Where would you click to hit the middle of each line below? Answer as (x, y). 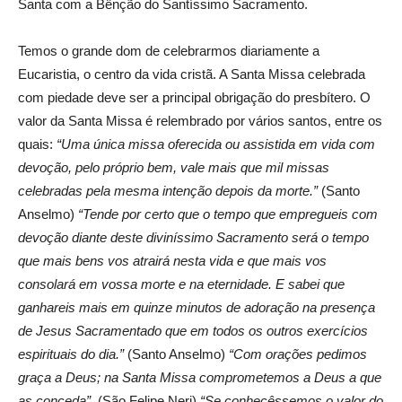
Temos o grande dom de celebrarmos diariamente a (169, 50)
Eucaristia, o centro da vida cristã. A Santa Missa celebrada (192, 74)
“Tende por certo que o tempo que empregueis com (228, 214)
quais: (37, 144)
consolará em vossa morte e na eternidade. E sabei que (181, 284)
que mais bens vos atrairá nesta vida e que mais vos (172, 260)
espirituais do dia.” (71, 354)
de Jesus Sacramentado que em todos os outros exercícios (193, 330)
